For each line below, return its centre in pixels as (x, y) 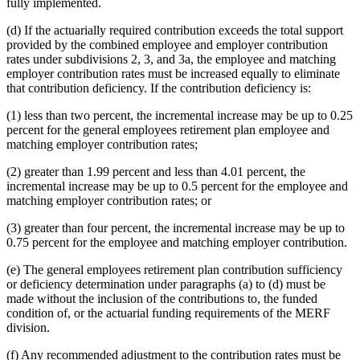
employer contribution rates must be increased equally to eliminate (173, 73)
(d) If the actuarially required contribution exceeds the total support (175, 30)
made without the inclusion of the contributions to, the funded (162, 298)
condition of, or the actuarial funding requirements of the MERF (168, 313)
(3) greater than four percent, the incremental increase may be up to (176, 227)
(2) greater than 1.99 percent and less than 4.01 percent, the (156, 171)
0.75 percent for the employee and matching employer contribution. (177, 242)
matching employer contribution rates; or (109, 200)
